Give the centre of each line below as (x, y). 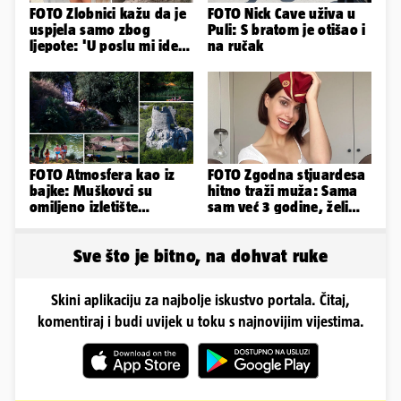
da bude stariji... (262, 222)
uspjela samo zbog (90, 29)
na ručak (236, 45)
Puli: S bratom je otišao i (287, 29)
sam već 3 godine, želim (284, 206)
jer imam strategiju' (93, 61)
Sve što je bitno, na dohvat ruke (200, 255)
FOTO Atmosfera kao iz (102, 174)
